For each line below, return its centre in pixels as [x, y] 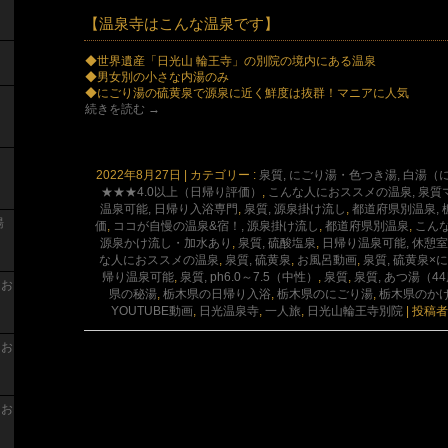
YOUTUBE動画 [152, 310]
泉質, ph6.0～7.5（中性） [249, 276]
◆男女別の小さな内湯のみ [157, 76]
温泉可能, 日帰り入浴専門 [169, 208]
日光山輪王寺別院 [355, 310]
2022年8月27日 [138, 174]
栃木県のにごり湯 [325, 293]
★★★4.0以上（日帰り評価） [181, 191]
